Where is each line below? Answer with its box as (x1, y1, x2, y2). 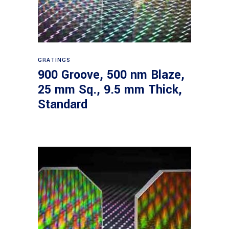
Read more (96, 50, 134, 61)
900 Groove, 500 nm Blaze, (38, 66, 185, 83)
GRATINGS (38, 56, 71, 64)
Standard (38, 96, 87, 113)
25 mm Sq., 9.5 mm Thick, (38, 81, 182, 98)
